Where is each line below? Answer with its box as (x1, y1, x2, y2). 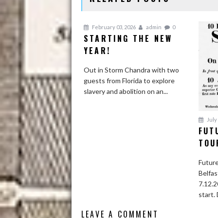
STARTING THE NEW (84, 32, 173, 44)
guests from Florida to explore (84, 76, 175, 85)
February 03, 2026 (91, 23, 136, 30)
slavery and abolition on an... (84, 87, 168, 95)
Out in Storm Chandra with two (84, 65, 179, 74)
